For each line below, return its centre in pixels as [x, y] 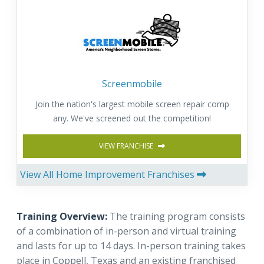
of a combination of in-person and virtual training [126, 231]
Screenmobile [132, 83]
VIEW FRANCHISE [127, 146]
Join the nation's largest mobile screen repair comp [132, 104]
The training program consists [176, 216]
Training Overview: [62, 216]
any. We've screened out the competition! [132, 118]
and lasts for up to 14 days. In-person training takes [131, 245]
